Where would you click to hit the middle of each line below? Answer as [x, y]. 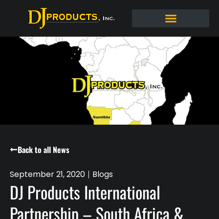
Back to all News [44, 150]
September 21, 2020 [47, 174]
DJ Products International [85, 192]
